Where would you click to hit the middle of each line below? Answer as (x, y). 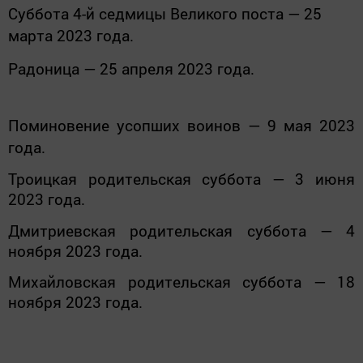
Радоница (44, 68)
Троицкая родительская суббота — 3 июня (181, 179)
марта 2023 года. (71, 36)
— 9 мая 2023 (298, 125)
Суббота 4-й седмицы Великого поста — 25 (165, 14)
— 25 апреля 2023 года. (167, 68)
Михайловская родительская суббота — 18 (181, 281)
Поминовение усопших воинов (124, 125)
